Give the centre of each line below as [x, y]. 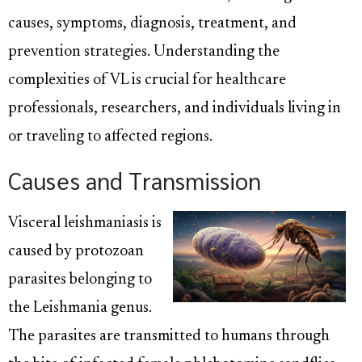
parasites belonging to [80, 280]
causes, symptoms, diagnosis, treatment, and [152, 24]
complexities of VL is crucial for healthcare [147, 81]
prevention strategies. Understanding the [144, 53]
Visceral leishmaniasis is [85, 224]
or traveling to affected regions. [110, 137]
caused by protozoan [76, 252]
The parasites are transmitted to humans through [169, 337]
